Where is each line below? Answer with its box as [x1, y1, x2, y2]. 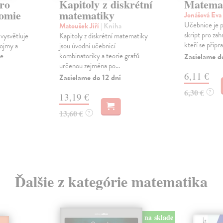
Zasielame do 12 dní [59, 72, 121, 84]
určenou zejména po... [59, 60, 120, 72]
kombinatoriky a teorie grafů [59, 50, 139, 62]
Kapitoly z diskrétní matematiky [59, 30, 148, 42]
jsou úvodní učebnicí [59, 40, 115, 52]
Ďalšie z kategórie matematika [15, 170, 208, 193]
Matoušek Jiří [59, 20, 101, 32]
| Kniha [100, 20, 121, 32]
